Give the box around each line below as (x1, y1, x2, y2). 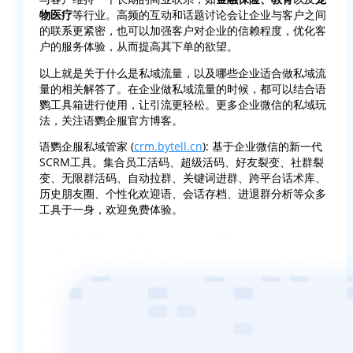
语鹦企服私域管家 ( (39, 139, 134, 154)
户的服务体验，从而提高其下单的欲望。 (39, 39, 238, 54)
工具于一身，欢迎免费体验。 (39, 202, 183, 217)
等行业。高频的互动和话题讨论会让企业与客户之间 (72, 7, 326, 23)
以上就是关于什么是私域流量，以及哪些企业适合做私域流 (39, 65, 326, 80)
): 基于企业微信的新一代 (203, 139, 322, 154)
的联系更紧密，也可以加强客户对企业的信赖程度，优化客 (39, 23, 326, 39)
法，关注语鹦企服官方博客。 (39, 112, 183, 128)
